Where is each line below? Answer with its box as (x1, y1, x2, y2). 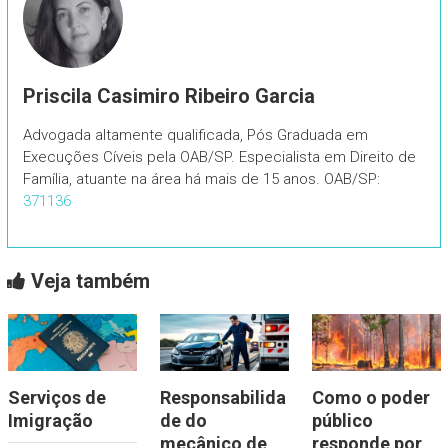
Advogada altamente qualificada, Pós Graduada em (22, 125, 368, 144)
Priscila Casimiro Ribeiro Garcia (22, 83, 315, 108)
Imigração (7, 410, 93, 432)
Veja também (25, 268, 150, 293)
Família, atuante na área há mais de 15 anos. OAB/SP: (22, 169, 380, 188)
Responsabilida (159, 387, 286, 409)
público (311, 410, 373, 432)
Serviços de (7, 387, 106, 409)
